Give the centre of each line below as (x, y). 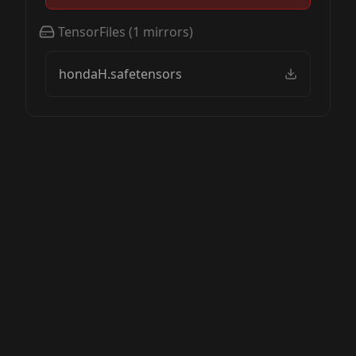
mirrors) (166, 32)
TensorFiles (92, 32)
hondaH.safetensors (120, 74)
